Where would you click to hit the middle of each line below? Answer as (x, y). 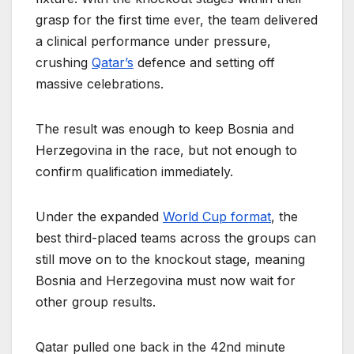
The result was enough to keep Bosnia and (165, 129)
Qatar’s (113, 63)
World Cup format (217, 217)
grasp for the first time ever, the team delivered (177, 20)
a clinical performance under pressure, (153, 41)
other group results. (96, 302)
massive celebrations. (100, 84)
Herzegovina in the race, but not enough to (166, 151)
